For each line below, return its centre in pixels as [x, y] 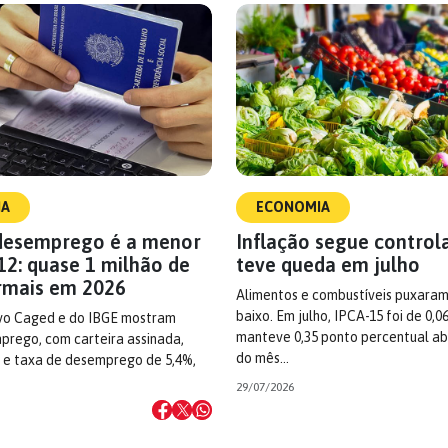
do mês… [262, 358]
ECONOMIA [293, 207]
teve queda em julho [328, 264]
